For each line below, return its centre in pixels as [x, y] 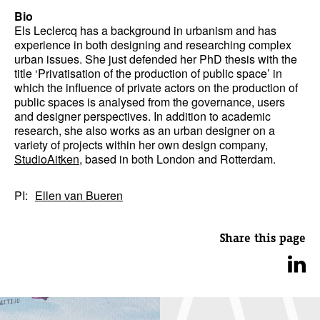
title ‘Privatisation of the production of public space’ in [148, 73]
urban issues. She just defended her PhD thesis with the [156, 59]
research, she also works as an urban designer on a [145, 130]
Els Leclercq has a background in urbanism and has [145, 30]
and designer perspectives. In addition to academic [142, 116]
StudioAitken [47, 159]
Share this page [263, 238]
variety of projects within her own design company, [141, 145]
